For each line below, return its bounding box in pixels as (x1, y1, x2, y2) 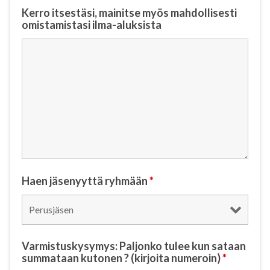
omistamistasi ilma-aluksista (22, 18, 162, 32)
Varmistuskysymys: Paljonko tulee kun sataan (22, 239, 246, 253)
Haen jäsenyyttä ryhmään (22, 174, 149, 188)
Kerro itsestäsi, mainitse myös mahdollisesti (22, 6, 237, 20)
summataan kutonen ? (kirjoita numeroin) (22, 251, 222, 265)
